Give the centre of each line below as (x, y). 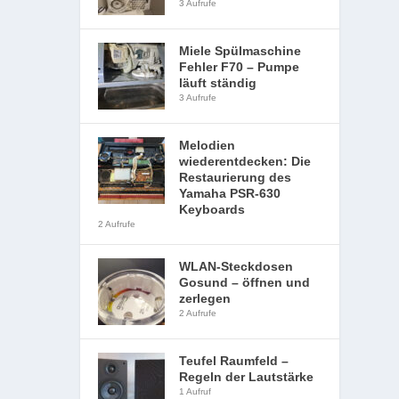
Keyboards (212, 209)
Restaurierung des (236, 177)
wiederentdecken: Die (245, 161)
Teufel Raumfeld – (234, 361)
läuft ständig (218, 83)
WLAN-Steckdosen (236, 266)
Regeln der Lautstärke (247, 377)
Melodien (208, 145)
